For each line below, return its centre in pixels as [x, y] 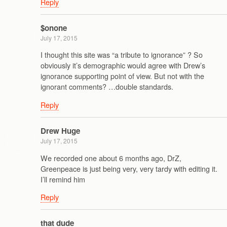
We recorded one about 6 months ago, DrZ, [111, 158]
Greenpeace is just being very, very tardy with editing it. [129, 168]
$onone [54, 28]
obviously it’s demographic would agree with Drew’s [123, 65]
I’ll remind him [63, 179]
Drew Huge [60, 131]
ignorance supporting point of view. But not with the [122, 76]
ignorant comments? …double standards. [107, 87]
